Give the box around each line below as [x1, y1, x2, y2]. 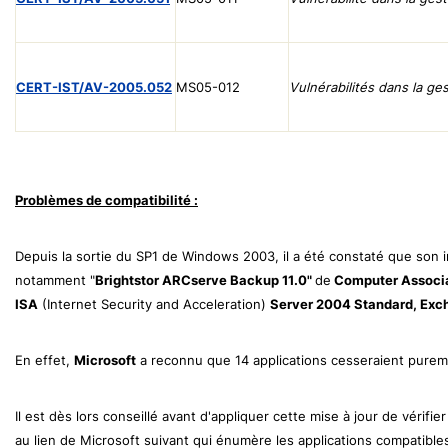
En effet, [15, 351, 74, 368]
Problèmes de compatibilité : [15, 191, 198, 208]
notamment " [15, 271, 95, 288]
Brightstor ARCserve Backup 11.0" [95, 271, 312, 288]
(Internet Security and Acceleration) [38, 295, 270, 312]
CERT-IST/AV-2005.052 [16, 78, 172, 95]
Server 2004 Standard [270, 295, 413, 312]
